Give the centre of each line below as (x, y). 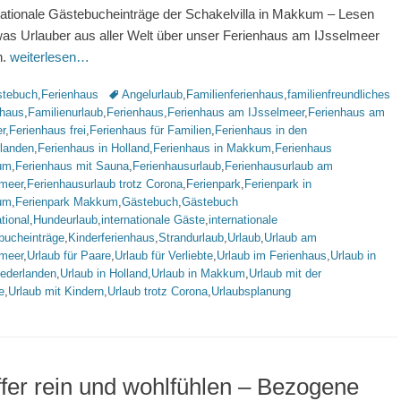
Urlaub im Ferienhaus (272, 256)
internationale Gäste (153, 220)
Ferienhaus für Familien (150, 130)
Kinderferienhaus (111, 238)
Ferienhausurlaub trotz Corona (105, 184)
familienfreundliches (339, 94)
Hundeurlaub (65, 220)
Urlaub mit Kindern (56, 291)
